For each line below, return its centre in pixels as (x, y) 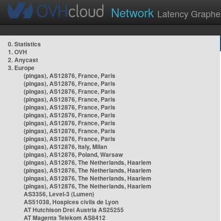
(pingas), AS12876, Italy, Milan (65, 147)
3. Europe (21, 68)
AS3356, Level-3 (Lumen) (59, 194)
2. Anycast (23, 60)
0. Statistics (24, 44)
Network (134, 12)
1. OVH (18, 52)
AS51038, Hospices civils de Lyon (71, 202)
